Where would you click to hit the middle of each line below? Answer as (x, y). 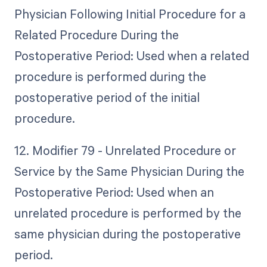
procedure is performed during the (110, 76)
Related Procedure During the (96, 34)
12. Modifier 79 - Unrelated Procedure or (125, 150)
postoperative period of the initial (107, 97)
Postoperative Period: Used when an (114, 192)
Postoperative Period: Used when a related (131, 55)
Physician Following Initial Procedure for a (130, 13)
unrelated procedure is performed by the (128, 213)
